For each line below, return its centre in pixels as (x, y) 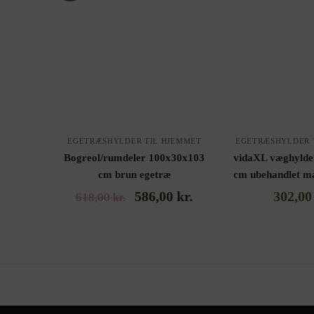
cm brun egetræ (134, 175)
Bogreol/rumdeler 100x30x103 (135, 158)
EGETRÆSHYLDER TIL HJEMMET (135, 141)
